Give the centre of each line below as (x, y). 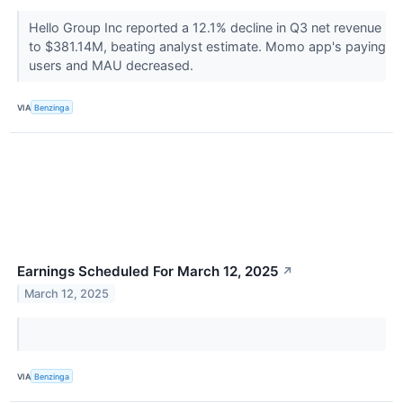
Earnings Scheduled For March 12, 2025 (148, 272)
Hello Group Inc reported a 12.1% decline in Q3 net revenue (205, 27)
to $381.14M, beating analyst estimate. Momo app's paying (207, 46)
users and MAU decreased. (112, 65)
